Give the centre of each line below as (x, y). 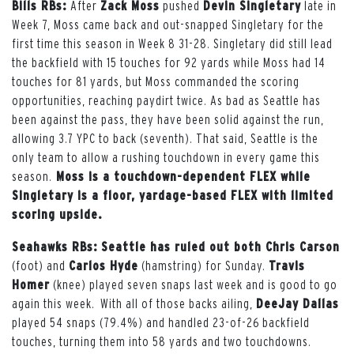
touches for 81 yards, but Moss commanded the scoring (156, 81)
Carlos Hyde (104, 265)
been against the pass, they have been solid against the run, (168, 119)
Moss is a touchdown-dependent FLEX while (181, 176)
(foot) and (40, 265)
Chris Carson (303, 246)
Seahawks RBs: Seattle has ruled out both (139, 246)
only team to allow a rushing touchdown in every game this (166, 157)
